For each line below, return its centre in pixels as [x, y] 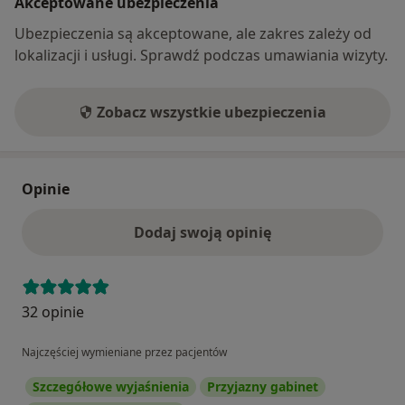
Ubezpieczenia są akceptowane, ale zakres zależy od [193, 34]
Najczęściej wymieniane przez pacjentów [124, 353]
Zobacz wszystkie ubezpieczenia [212, 113]
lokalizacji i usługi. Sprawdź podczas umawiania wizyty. [201, 56]
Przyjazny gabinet [263, 387]
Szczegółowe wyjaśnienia [111, 387]
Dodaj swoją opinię [202, 233]
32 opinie [53, 312]
